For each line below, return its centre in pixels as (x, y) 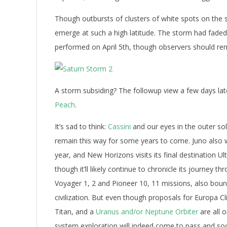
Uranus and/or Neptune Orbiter (147, 212)
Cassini (119, 126)
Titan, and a (75, 212)
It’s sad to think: (81, 126)
